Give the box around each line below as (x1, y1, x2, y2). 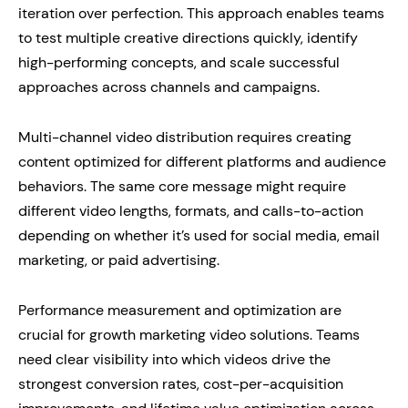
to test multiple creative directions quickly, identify (18, 28, 358, 48)
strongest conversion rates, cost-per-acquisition (18, 374, 343, 394)
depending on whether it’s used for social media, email (18, 226, 380, 246)
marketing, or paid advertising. (18, 250, 219, 270)
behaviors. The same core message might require (18, 177, 346, 197)
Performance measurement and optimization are (18, 301, 342, 321)
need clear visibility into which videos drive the (18, 350, 331, 370)
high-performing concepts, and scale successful (18, 53, 340, 73)
